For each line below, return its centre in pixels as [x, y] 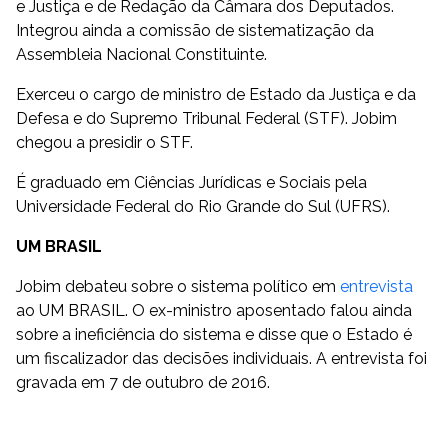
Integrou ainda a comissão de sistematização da [195, 30]
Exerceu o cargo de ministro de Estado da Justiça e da [216, 94]
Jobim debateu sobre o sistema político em [178, 286]
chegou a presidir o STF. [104, 142]
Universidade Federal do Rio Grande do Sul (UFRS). [203, 206]
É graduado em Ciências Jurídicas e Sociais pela [191, 182]
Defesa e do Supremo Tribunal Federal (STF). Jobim [206, 118]
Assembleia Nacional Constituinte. [141, 54]
